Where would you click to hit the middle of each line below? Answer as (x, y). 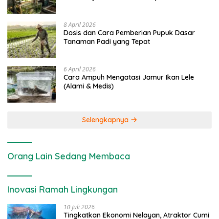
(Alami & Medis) (89, 86)
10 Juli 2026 (79, 207)
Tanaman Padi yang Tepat (107, 42)
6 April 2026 (80, 69)
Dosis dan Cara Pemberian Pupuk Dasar (129, 33)
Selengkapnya (106, 120)
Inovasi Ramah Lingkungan (63, 190)
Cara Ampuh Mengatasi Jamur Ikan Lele (129, 77)
